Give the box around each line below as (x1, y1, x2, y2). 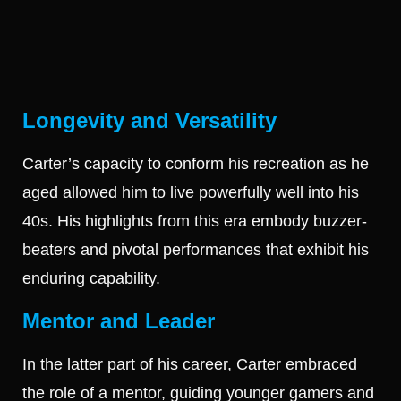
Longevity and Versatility (22, 108, 277, 133)
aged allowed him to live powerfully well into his (22, 183, 359, 202)
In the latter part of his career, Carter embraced (22, 354, 357, 373)
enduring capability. (22, 269, 160, 288)
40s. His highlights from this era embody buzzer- (22, 212, 367, 231)
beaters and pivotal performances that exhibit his (22, 241, 369, 260)
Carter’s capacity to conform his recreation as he (22, 155, 369, 174)
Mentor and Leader (22, 308, 215, 333)
